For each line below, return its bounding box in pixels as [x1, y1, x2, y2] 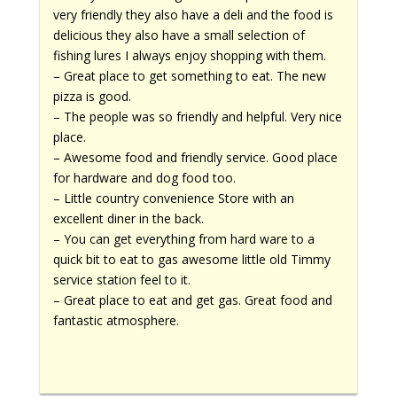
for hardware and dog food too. [52, 168, 236, 186]
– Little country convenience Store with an [52, 189, 294, 206]
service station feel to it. [52, 270, 191, 288]
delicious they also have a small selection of [52, 26, 305, 43]
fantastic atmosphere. [52, 311, 179, 329]
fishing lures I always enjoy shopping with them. [52, 46, 326, 64]
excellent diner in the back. [52, 209, 204, 227]
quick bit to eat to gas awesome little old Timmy [52, 250, 331, 268]
